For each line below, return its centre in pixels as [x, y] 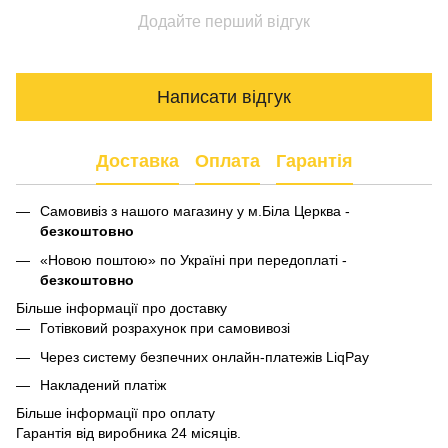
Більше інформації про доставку [121, 308]
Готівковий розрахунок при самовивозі [165, 328]
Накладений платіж [103, 385]
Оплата [227, 160]
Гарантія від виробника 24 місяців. [128, 433]
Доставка [137, 160]
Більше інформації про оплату [115, 413]
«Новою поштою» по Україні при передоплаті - [193, 259]
